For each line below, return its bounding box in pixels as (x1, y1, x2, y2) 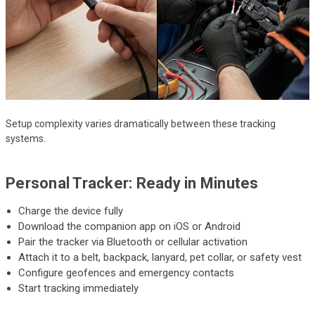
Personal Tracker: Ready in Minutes (6, 174, 259, 192)
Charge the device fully (18, 204, 124, 217)
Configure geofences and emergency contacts (18, 266, 235, 279)
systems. (6, 132, 46, 144)
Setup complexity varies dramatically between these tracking (6, 117, 276, 129)
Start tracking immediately (18, 281, 139, 295)
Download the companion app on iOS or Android (18, 219, 241, 233)
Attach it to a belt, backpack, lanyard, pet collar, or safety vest (18, 250, 302, 264)
